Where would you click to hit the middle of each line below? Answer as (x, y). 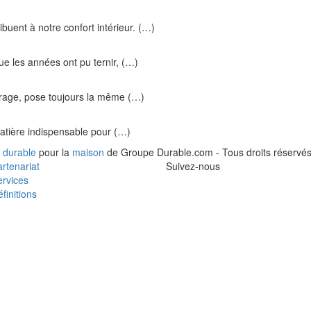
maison (88, 152)
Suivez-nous (193, 166)
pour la (54, 152)
